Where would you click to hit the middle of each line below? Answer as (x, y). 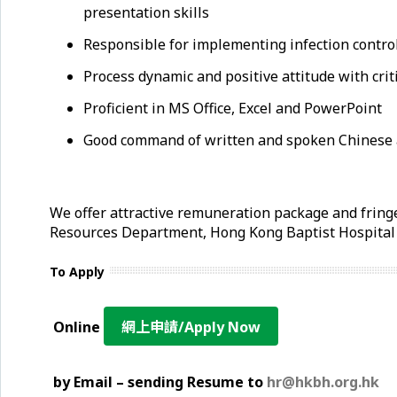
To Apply (77, 272)
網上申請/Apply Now (191, 327)
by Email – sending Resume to (160, 382)
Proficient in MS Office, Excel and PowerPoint (232, 108)
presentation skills (146, 12)
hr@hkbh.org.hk (323, 382)
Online (77, 327)
